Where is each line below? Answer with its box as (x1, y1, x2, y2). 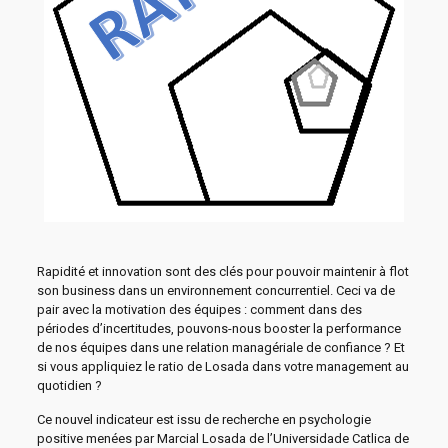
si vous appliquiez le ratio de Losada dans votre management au (36, 359, 409, 374)
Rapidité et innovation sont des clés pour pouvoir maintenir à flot (36, 264, 409, 279)
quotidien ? (36, 378, 102, 393)
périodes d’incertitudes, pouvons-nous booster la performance (36, 321, 401, 336)
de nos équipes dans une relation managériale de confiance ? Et (36, 340, 405, 355)
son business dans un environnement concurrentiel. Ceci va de (36, 283, 395, 298)
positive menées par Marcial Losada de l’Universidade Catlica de (36, 431, 409, 446)
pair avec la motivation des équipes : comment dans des (36, 302, 362, 317)
